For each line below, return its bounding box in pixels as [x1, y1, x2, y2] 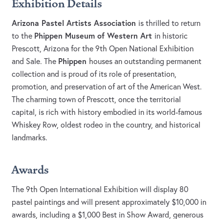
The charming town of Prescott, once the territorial [12, 94, 181, 105]
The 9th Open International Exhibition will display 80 [12, 184, 188, 195]
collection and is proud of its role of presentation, [12, 69, 176, 79]
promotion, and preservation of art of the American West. [12, 82, 202, 92]
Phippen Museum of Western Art [34, 30, 154, 41]
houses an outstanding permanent [89, 56, 201, 66]
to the [12, 31, 34, 41]
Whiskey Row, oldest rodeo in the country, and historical [12, 120, 200, 130]
